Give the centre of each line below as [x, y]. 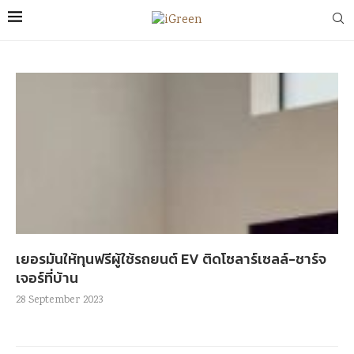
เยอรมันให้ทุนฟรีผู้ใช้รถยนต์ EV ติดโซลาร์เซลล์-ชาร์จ [171, 259]
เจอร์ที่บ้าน [47, 278]
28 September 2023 [59, 300]
